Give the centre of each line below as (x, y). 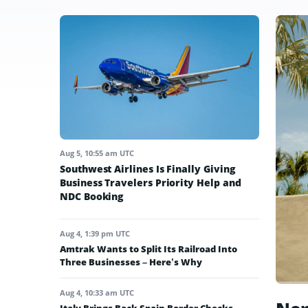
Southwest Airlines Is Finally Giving (147, 169)
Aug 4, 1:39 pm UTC (95, 234)
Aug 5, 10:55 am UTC (97, 153)
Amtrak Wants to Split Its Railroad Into (148, 249)
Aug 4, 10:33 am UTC (97, 293)
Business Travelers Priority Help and (151, 183)
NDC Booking (92, 197)
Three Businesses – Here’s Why (131, 262)
